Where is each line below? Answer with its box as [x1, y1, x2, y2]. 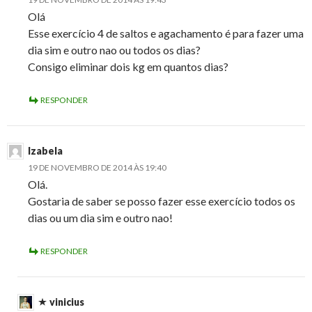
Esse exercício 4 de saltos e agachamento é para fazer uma [28, 26, 304, 40]
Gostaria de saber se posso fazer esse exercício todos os [28, 194, 295, 208]
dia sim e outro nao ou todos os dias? [28, 43, 201, 57]
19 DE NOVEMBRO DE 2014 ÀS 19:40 [28, 162, 166, 173]
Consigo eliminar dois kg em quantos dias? [28, 60, 228, 74]
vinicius [49, 296, 84, 309]
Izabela [28, 145, 63, 157]
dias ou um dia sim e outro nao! [28, 211, 173, 225]
